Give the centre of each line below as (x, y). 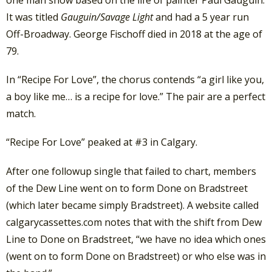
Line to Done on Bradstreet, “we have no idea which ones (136, 239)
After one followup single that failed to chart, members (131, 171)
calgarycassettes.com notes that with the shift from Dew (134, 222)
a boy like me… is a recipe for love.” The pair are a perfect (136, 97)
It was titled (33, 17)
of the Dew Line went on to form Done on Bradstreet (127, 188)
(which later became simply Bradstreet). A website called (132, 205)
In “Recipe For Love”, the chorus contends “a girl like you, (135, 80)
